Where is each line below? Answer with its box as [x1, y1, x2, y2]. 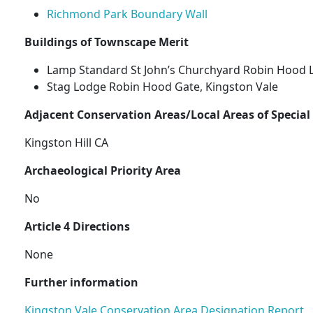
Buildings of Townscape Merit [24, 34, 189, 50]
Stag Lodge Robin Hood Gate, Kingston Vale [46, 79, 278, 95]
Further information [24, 275, 138, 291]
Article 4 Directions [24, 219, 130, 235]
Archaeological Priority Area [24, 163, 181, 179]
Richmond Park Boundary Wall [46, 6, 208, 22]
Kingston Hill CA [24, 135, 108, 151]
